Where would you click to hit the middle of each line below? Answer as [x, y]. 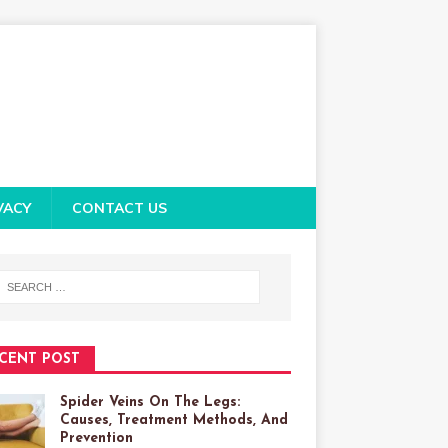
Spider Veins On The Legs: [149, 402]
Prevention [96, 438]
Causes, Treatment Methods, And [173, 420]
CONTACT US [119, 208]
